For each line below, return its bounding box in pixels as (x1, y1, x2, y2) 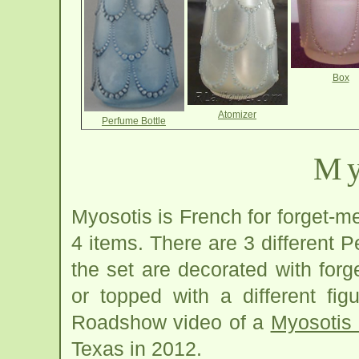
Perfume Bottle (102, 115, 166, 127)
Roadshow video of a (71, 310, 271, 333)
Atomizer (218, 108, 256, 120)
